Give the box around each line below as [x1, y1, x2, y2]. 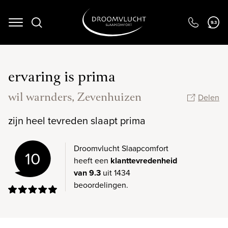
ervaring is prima [8, 66, 116, 90]
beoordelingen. [74, 179, 128, 191]
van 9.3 [74, 167, 101, 179]
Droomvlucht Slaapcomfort [74, 142, 168, 154]
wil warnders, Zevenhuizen [8, 89, 141, 107]
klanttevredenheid [110, 155, 177, 166]
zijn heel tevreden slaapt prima [8, 113, 146, 128]
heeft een [74, 155, 110, 166]
